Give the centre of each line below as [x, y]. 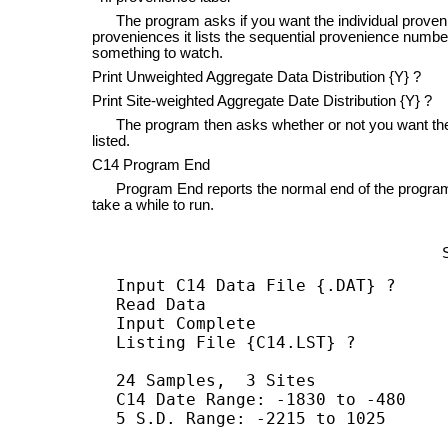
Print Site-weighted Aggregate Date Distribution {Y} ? [262, 100]
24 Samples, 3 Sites [216, 380]
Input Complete [186, 323]
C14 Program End [151, 164]
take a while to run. [153, 204]
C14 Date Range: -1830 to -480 [261, 399]
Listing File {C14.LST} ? [236, 342]
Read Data [161, 304]
